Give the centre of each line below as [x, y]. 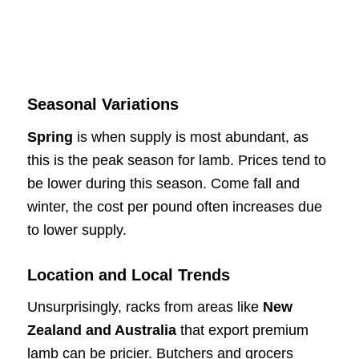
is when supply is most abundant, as [190, 137]
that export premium [242, 331]
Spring [50, 137]
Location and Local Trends [128, 274]
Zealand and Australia [101, 331]
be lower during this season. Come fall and [163, 183]
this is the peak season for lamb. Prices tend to [176, 160]
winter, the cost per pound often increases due [174, 206]
